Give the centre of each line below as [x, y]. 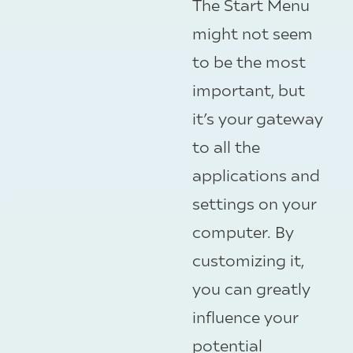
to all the [226, 147]
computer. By [243, 232]
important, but [249, 90]
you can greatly [251, 288]
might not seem [253, 33]
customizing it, [248, 260]
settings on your [254, 203]
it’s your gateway [258, 118]
